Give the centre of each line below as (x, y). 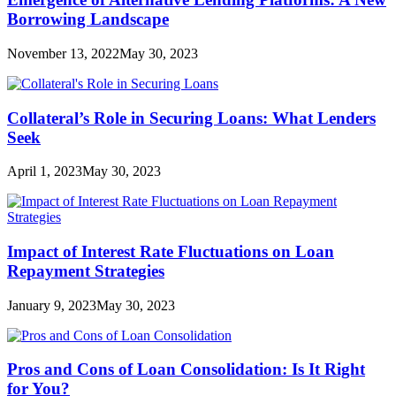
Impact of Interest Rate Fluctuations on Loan (171, 251)
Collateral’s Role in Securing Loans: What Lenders (191, 118)
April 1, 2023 (45, 171)
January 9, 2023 (52, 305)
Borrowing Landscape (88, 19)
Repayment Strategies (86, 270)
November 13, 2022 (63, 53)
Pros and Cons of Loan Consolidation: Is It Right (186, 369)
